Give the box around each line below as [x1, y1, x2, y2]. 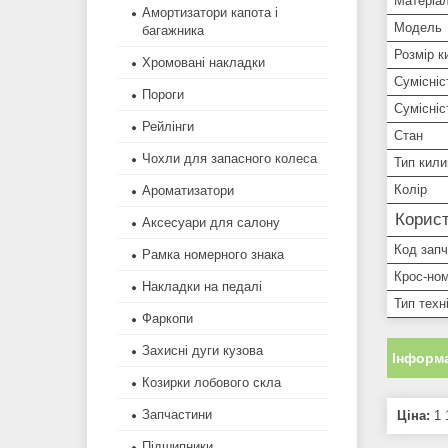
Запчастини [142, 407, 212, 423]
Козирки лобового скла [142, 375, 281, 391]
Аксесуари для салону [142, 215, 280, 231]
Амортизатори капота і [142, 5, 278, 21]
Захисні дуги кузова [142, 343, 263, 359]
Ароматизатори [142, 183, 234, 199]
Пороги [142, 87, 184, 103]
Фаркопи [142, 311, 193, 327]
